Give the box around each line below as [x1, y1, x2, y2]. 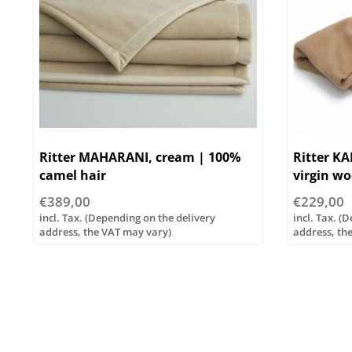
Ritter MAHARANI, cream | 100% [39, 148, 240, 166]
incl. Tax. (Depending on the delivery [39, 210, 215, 225]
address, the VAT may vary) [39, 224, 171, 239]
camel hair [39, 166, 106, 184]
